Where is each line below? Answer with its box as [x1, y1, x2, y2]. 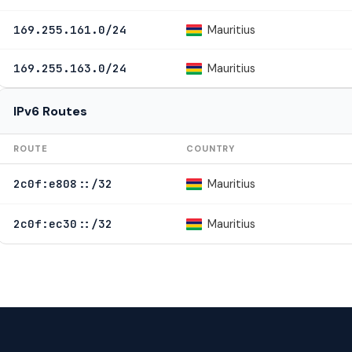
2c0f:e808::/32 [13, 175, 112, 191]
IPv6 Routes [13, 102, 87, 119]
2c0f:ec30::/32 [13, 215, 112, 231]
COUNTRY [186, 142, 236, 154]
